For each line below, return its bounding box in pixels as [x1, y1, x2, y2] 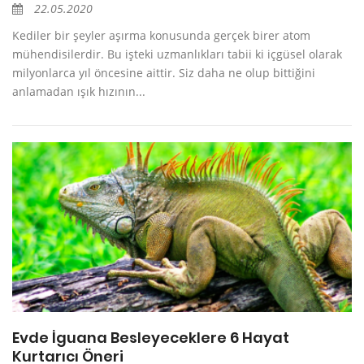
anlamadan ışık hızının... [12, 84, 145, 100]
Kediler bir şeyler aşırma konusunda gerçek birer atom [12, 28, 310, 44]
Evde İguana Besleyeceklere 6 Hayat [12, 327, 289, 349]
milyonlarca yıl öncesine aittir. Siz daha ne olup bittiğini [12, 65, 315, 81]
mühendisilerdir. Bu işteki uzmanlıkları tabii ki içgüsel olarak [12, 46, 342, 63]
